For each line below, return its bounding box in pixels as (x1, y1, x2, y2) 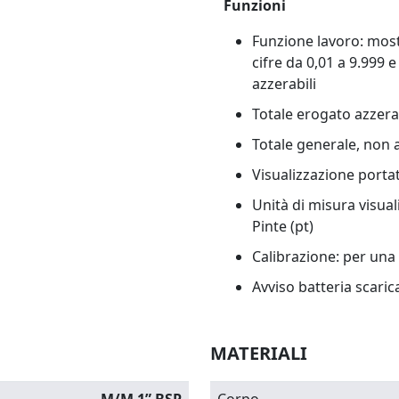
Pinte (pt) (252, 216, 313, 236)
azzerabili (252, 74, 316, 94)
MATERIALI (210, 341, 307, 365)
